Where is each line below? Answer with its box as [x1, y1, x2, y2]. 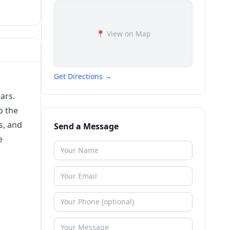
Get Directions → [54, 71, 112, 81]
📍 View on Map [95, 29, 151, 39]
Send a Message [54, 121, 119, 132]
